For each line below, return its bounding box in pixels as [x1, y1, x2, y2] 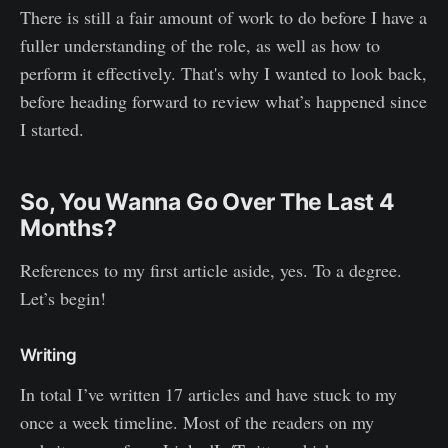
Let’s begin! [20, 285, 106, 310]
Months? [20, 213, 117, 242]
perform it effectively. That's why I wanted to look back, [20, 60, 427, 85]
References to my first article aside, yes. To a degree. [20, 257, 402, 282]
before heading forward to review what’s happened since [20, 88, 427, 113]
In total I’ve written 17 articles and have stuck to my [20, 381, 397, 406]
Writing [20, 344, 77, 365]
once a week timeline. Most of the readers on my [20, 409, 374, 434]
